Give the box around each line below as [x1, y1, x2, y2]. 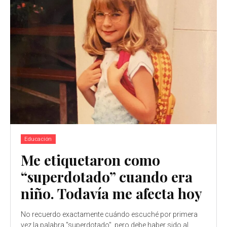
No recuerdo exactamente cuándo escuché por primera [21, 210, 198, 219]
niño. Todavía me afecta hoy [21, 184, 202, 203]
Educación [24, 136, 52, 143]
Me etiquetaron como [21, 150, 160, 170]
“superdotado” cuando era [21, 167, 193, 186]
